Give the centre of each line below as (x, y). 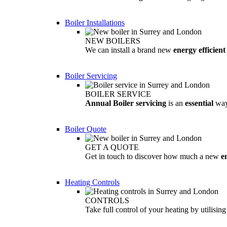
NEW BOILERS (113, 41)
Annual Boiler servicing (126, 103)
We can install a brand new (129, 50)
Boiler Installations (95, 23)
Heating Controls (92, 182)
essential (199, 103)
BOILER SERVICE (118, 94)
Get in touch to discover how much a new (153, 156)
